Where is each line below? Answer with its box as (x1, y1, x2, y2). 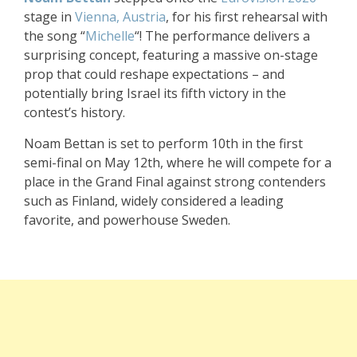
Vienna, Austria (75, 8, 166, 26)
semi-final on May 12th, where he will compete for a (24, 154, 331, 172)
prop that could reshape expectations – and (24, 65, 284, 84)
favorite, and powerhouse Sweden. (24, 211, 230, 229)
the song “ (24, 27, 85, 45)
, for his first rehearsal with (166, 8, 328, 26)
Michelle (85, 27, 135, 45)
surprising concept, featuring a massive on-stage (24, 46, 318, 65)
